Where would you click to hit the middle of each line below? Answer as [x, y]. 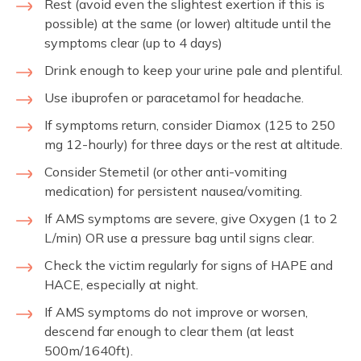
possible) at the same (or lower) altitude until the [188, 23]
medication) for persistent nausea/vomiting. [173, 191]
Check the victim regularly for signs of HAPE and [189, 265]
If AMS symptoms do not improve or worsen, [176, 311]
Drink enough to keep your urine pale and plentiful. [193, 70]
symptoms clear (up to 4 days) [133, 42]
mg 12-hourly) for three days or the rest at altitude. [193, 144]
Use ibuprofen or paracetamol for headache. [174, 97]
